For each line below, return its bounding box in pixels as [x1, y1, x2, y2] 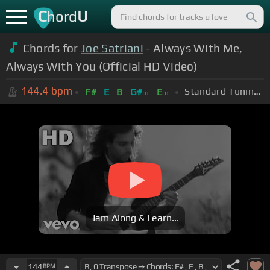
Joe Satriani [81, 41, 143, 55]
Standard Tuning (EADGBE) [253, 85, 260, 97]
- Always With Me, [143, 41, 243, 55]
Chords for [22, 41, 81, 55]
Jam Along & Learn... [91, 212, 179, 224]
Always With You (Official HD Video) [5, 59, 198, 73]
